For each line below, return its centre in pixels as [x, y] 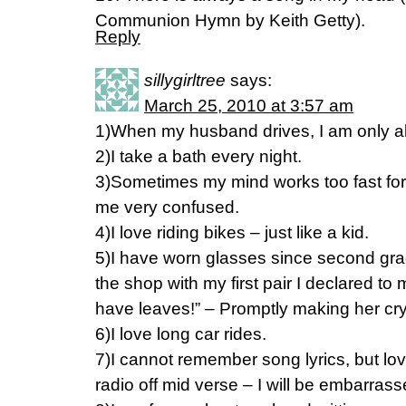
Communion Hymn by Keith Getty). [230, 20]
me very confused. [167, 207]
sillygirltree [185, 80]
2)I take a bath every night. [198, 156]
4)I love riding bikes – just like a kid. [232, 232]
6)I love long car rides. [181, 334]
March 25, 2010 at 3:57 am [249, 106]
